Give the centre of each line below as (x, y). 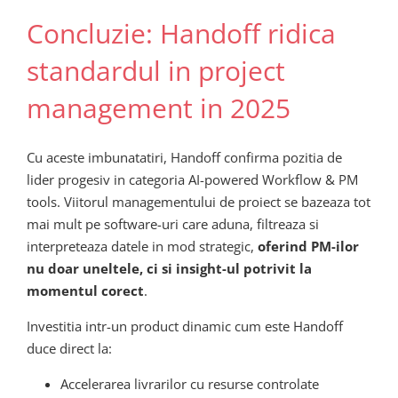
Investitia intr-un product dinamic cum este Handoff (185, 326)
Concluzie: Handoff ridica (181, 33)
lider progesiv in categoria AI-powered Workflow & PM (192, 180)
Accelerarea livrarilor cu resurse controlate (189, 384)
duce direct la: (69, 349)
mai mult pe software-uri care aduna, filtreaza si (173, 224)
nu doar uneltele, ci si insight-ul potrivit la (169, 269)
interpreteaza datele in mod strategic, (142, 247)
